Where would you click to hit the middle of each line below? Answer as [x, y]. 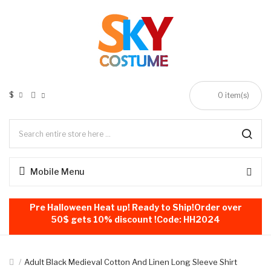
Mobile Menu [57, 171]
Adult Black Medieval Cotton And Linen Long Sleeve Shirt [131, 262]
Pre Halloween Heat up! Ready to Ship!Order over [135, 207]
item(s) [236, 95]
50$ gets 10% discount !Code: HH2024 [135, 219]
